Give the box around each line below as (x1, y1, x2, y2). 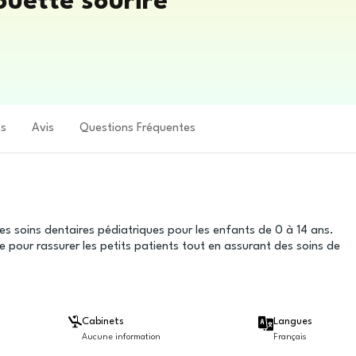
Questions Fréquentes (79, 122, 195, 134)
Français (273, 333, 307, 342)
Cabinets (82, 316, 125, 327)
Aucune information (82, 333, 161, 342)
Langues (273, 317, 312, 327)
